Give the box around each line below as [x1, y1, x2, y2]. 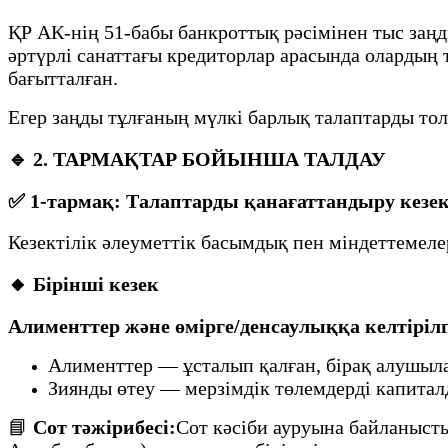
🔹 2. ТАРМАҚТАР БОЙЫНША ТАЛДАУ [8, 147, 386, 170]
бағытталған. [8, 67, 118, 90]
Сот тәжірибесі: [33, 415, 176, 438]
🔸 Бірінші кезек [8, 273, 159, 296]
